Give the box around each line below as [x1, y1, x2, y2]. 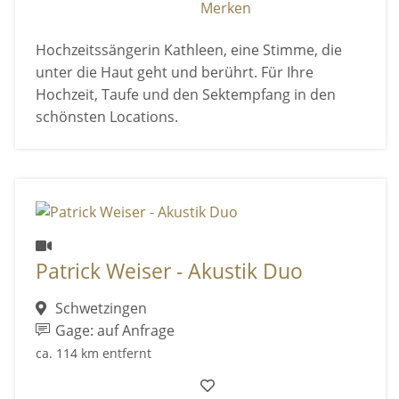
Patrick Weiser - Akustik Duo [35, 256, 303, 285]
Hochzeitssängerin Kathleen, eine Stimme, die [35, 40, 342, 61]
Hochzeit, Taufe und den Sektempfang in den [35, 85, 336, 105]
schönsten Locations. [35, 107, 178, 127]
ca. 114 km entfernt [35, 345, 151, 362]
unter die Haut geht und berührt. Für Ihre [35, 62, 313, 83]
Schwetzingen [51, 298, 147, 319]
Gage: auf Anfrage [52, 321, 175, 341]
